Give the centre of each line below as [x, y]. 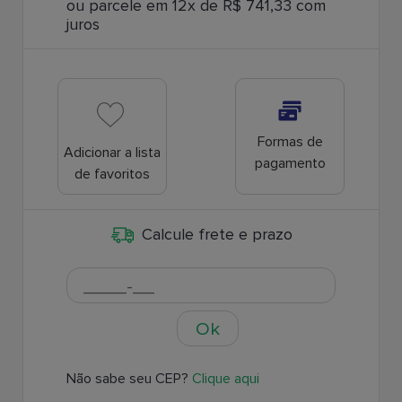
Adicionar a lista [112, 153]
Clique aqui [226, 379]
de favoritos [112, 175]
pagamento [290, 163]
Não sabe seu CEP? [129, 379]
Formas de [290, 141]
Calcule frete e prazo [217, 234]
